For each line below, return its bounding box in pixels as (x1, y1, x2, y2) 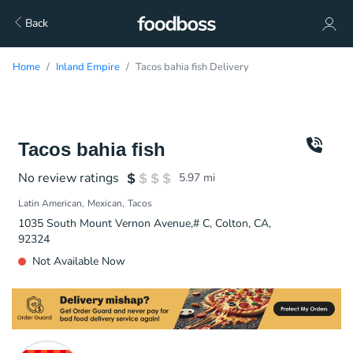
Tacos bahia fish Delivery (136, 60, 249, 74)
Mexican (87, 197, 122, 210)
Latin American (18, 197, 82, 210)
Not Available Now (32, 254, 125, 269)
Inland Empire (56, 60, 120, 74)
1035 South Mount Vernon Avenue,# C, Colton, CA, (18, 216, 271, 231)
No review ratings (18, 169, 119, 187)
